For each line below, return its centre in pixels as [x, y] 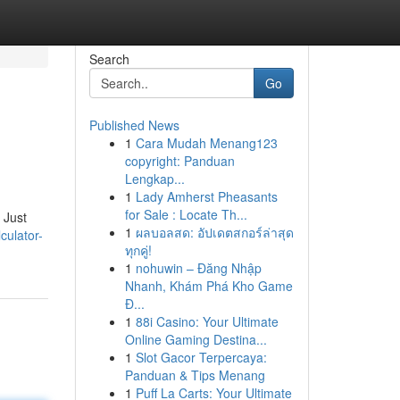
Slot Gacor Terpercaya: [201, 357]
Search [109, 59]
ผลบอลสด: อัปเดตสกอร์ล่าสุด [214, 232]
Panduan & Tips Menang [195, 375]
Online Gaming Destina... [196, 339]
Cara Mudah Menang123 [206, 143]
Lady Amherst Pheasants [206, 196]
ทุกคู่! [138, 250]
